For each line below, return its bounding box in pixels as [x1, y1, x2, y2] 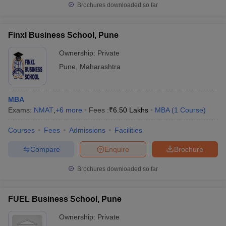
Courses [8, 126, 35, 134]
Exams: [8, 106, 34, 114]
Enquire [104, 145, 129, 153]
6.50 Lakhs [113, 106, 148, 114]
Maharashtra [80, 63, 121, 71]
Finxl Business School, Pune [8, 31, 119, 39]
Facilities [115, 126, 142, 134]
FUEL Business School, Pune [8, 195, 122, 203]
